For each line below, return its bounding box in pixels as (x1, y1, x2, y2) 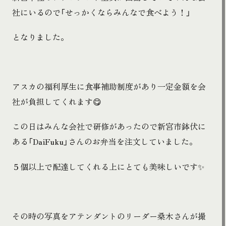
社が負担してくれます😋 (12, 95, 101, 108)
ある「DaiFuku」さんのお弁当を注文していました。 (12, 135, 197, 148)
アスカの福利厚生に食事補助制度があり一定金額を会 (12, 80, 206, 93)
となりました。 (12, 30, 69, 43)
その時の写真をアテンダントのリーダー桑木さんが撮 (12, 210, 206, 222)
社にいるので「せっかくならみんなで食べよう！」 (12, 6, 191, 18)
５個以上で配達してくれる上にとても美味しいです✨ (12, 160, 204, 173)
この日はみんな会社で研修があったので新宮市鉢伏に (12, 120, 206, 133)
